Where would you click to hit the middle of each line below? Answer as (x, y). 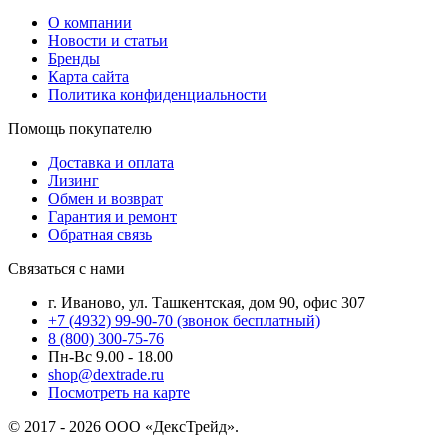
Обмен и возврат (105, 198)
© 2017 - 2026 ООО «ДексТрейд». (123, 426)
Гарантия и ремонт (112, 216)
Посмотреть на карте (119, 392)
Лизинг (73, 180)
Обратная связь (100, 234)
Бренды (74, 58)
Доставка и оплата (111, 162)
